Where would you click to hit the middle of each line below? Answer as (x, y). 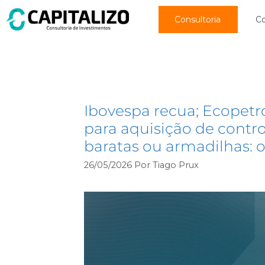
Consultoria (197, 20)
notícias (118, 73)
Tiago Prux (176, 165)
